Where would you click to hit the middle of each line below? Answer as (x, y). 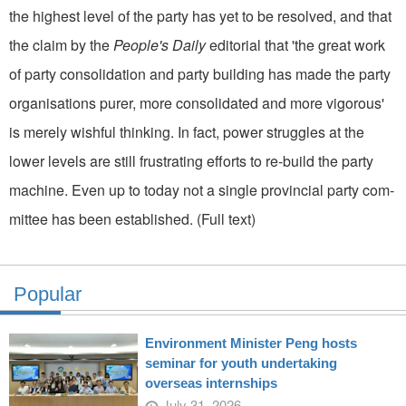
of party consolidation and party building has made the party (200, 73)
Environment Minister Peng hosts (251, 343)
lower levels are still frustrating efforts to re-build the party (191, 160)
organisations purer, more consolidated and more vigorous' (197, 102)
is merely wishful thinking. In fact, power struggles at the (187, 131)
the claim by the (61, 44)
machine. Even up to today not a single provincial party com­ (202, 189)
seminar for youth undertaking (241, 362)
